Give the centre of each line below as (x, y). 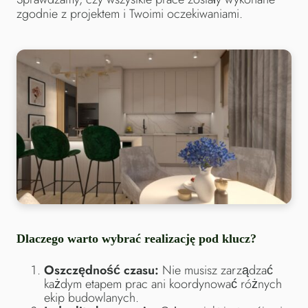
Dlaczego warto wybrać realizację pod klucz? (136, 239)
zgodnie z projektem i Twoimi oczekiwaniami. (130, 14)
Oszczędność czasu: (101, 271)
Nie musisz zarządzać (216, 271)
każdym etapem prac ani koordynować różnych (163, 284)
